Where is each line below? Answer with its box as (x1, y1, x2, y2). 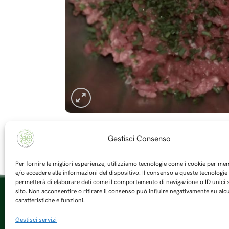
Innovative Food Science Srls (62, 207, 168, 218)
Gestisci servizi (15, 215, 57, 224)
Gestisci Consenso (108, 133, 171, 144)
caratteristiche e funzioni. (15, 196, 85, 204)
